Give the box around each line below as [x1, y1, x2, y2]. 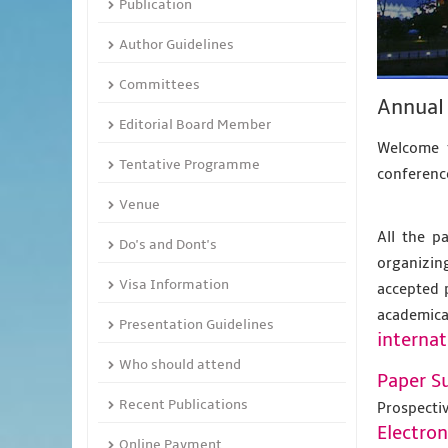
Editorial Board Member [119, 115, 271, 133]
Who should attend [119, 355, 241, 373]
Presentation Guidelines [119, 315, 274, 333]
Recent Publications [119, 395, 248, 413]
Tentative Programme [119, 155, 260, 173]
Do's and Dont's [119, 235, 217, 253]
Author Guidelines [119, 35, 234, 53]
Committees [119, 75, 200, 93]
